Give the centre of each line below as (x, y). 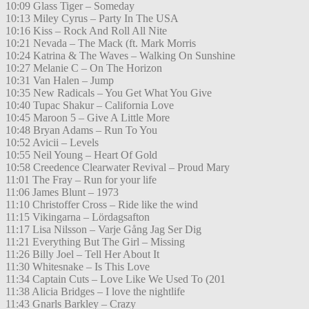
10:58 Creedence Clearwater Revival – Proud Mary (118, 168)
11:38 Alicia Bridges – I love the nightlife (95, 292)
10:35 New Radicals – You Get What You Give (109, 93)
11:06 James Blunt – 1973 (62, 192)
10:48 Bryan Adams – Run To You (81, 130)
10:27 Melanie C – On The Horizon (84, 68)
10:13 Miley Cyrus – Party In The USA (92, 19)
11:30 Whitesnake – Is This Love (78, 267)
